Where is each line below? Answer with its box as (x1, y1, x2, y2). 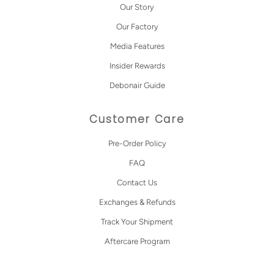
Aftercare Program (104, 237, 170, 246)
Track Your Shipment (101, 217, 173, 227)
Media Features (109, 42, 165, 51)
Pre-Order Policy (108, 138, 166, 148)
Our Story (120, 2, 154, 12)
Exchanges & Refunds (98, 198, 176, 207)
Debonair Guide (109, 81, 165, 91)
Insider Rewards (109, 61, 165, 71)
